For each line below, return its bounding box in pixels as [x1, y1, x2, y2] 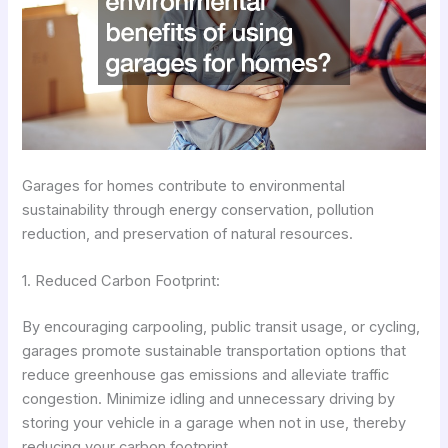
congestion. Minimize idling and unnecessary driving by [22, 389, 396, 408]
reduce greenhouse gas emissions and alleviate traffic [22, 365, 390, 384]
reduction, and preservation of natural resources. [22, 224, 354, 243]
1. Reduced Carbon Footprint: [22, 271, 221, 290]
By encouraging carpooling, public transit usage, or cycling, [22, 317, 421, 336]
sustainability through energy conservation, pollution [22, 200, 375, 219]
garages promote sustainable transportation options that [22, 341, 407, 360]
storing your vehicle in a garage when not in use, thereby [22, 413, 407, 432]
